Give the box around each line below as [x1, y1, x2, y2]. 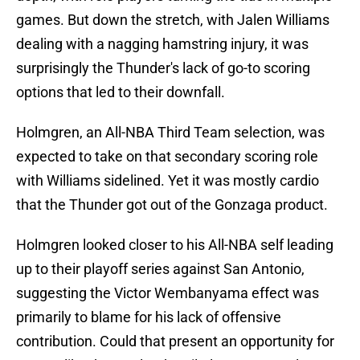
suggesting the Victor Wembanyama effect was [16, 284, 319, 302]
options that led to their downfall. [16, 84, 225, 101]
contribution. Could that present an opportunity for [16, 333, 334, 350]
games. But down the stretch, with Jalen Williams [16, 11, 329, 29]
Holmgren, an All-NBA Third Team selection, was [16, 124, 325, 141]
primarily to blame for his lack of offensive [16, 309, 281, 326]
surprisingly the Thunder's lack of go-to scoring [16, 59, 310, 77]
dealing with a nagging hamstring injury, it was [16, 35, 309, 53]
